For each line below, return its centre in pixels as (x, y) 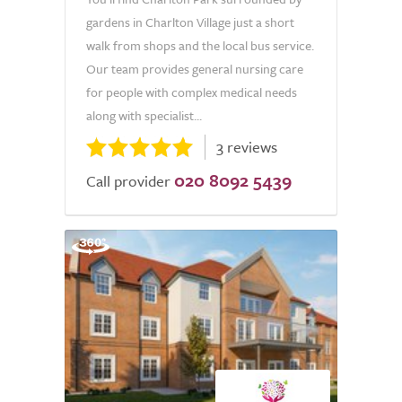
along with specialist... (144, 115)
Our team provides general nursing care (195, 69)
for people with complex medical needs (192, 92)
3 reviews (247, 147)
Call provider (128, 181)
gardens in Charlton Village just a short (190, 22)
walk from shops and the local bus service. (200, 45)
